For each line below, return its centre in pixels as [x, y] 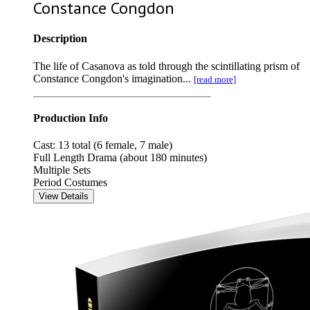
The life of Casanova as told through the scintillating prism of [166, 66]
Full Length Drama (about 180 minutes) [120, 158]
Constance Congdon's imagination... [113, 78]
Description [60, 39]
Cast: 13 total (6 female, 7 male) [103, 145]
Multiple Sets [62, 170]
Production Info [71, 118]
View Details [64, 197]
